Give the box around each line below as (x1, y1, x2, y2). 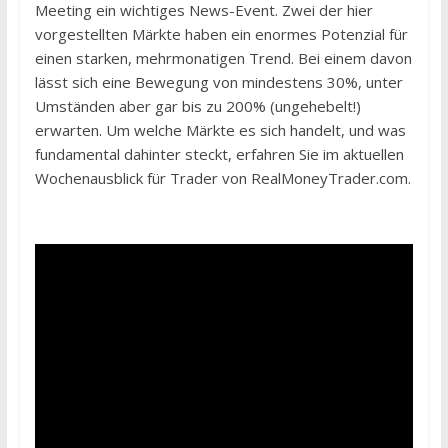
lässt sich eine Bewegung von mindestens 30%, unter (34, 72, 403, 92)
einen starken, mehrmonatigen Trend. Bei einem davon (34, 48, 412, 68)
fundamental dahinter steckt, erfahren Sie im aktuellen (34, 144, 404, 164)
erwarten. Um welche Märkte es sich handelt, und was (34, 120, 406, 140)
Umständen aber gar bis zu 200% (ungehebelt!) (34, 96, 361, 116)
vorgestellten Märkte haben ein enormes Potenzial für (34, 24, 408, 44)
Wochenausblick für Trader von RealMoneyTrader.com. (34, 168, 411, 188)
